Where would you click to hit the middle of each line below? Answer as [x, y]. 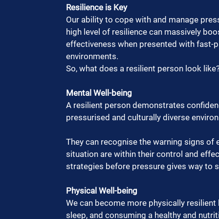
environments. [94, 56]
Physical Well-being [102, 191]
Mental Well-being [99, 93]
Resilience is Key [97, 8]
